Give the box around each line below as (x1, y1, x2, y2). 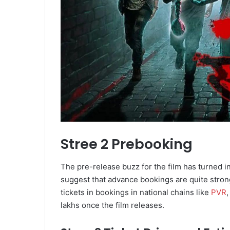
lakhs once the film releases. (61, 200, 164, 210)
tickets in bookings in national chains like (61, 187, 211, 198)
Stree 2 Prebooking (61, 134, 193, 154)
